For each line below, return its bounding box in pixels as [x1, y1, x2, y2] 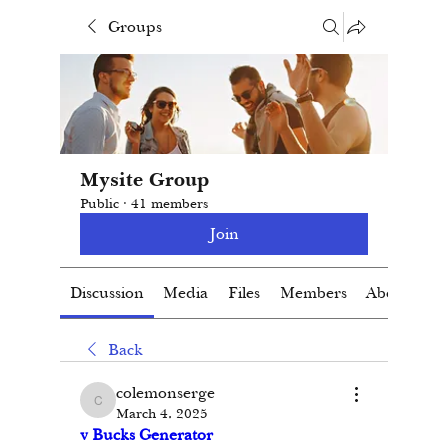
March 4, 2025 [116, 405, 208, 422]
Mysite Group [80, 167, 209, 192]
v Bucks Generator [80, 425, 213, 445]
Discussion [69, 283, 144, 303]
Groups [108, 17, 162, 37]
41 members [131, 195, 208, 212]
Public [80, 195, 119, 212]
